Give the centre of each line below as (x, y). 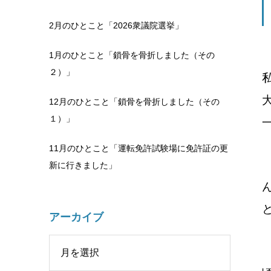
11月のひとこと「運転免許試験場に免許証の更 (139, 148)
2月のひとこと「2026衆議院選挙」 (116, 25)
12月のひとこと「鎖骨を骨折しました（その (134, 102)
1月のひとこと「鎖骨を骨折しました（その (132, 55)
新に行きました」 (83, 165)
